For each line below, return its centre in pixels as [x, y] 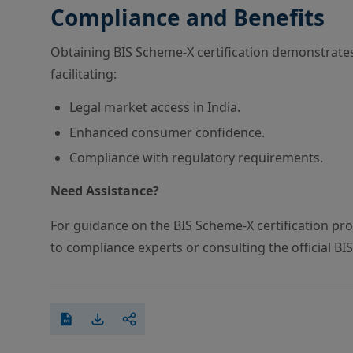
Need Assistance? [105, 191]
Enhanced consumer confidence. [167, 132]
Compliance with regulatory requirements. [196, 158]
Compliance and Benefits [188, 17]
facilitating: [84, 74]
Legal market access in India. [155, 107]
